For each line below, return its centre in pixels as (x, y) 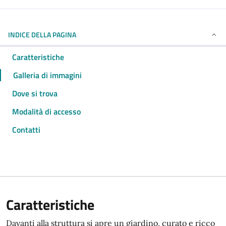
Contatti (26, 130)
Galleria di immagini (47, 75)
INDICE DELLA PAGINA (42, 35)
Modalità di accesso (46, 111)
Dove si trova (35, 93)
